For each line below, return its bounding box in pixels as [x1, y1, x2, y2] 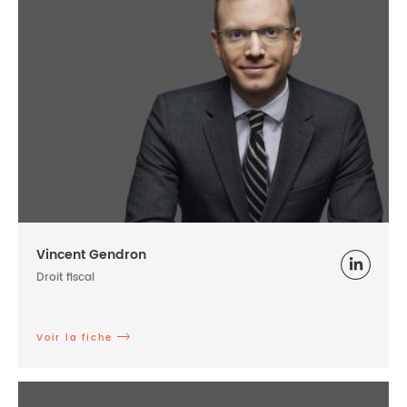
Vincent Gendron [36, 243, 146, 265]
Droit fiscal [36, 268, 94, 286]
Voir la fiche [36, 330, 113, 345]
